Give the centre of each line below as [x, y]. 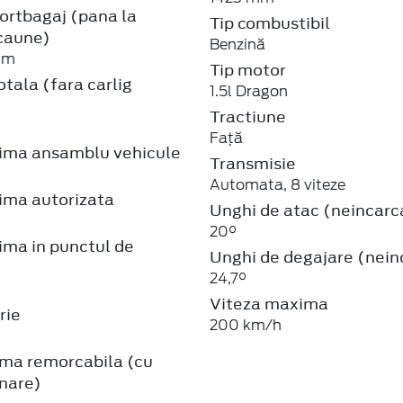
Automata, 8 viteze [278, 184]
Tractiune [248, 116]
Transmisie [253, 163]
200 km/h [246, 325]
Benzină [238, 44]
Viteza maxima [269, 304]
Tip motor [248, 70]
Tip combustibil [270, 23]
